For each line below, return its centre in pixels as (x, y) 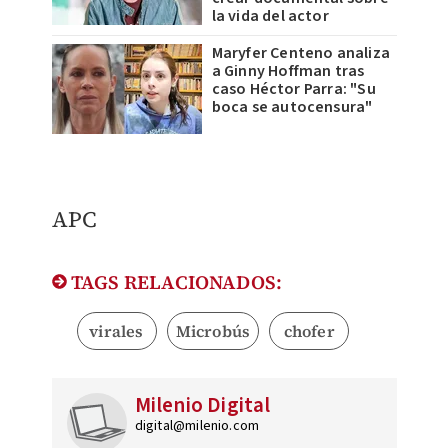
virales (116, 330)
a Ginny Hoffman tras (288, 70)
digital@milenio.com (197, 425)
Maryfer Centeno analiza (301, 52)
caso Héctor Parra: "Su (293, 88)
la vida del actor (270, 15)
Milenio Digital (202, 404)
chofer (309, 330)
